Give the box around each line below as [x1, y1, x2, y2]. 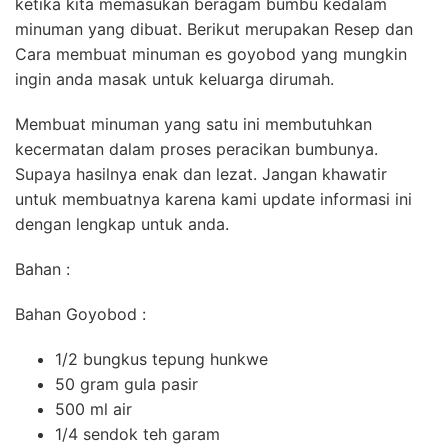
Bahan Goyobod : [15, 303, 146, 324]
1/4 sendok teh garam [55, 423, 220, 444]
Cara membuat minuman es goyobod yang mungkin [15, 43, 407, 64]
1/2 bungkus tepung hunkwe [55, 348, 268, 369]
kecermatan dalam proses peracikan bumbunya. [15, 138, 378, 159]
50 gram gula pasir [55, 373, 198, 394]
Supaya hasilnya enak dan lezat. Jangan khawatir [15, 163, 387, 184]
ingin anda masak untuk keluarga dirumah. [15, 68, 334, 89]
